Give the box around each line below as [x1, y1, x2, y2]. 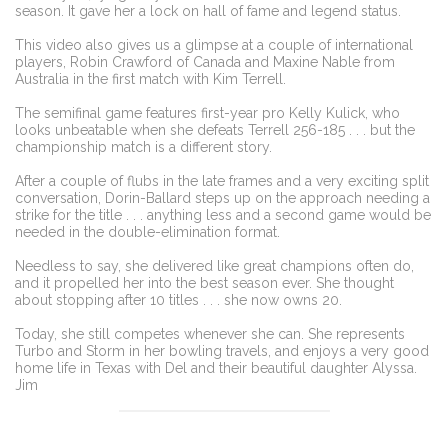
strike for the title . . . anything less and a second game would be [15, 206, 431, 223]
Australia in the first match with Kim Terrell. [15, 70, 286, 87]
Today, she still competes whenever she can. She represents [15, 325, 405, 342]
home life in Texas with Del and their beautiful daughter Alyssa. [15, 359, 417, 376]
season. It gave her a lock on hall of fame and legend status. [15, 2, 401, 19]
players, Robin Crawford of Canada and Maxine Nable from [15, 53, 395, 70]
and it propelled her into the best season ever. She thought [15, 274, 394, 291]
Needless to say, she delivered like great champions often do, [15, 257, 414, 274]
